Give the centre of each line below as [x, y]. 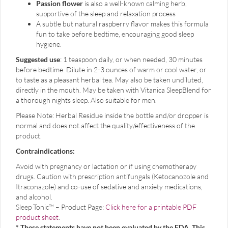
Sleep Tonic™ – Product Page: [61, 207]
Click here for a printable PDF [151, 207]
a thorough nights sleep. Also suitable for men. [86, 100]
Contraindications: [45, 151]
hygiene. [49, 44]
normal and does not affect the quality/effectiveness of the [105, 126]
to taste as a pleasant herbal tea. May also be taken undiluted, [109, 80]
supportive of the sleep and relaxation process [106, 14]
